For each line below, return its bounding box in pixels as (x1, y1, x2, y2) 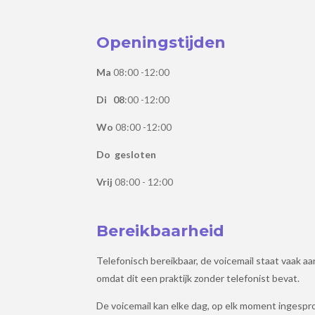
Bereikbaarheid (96, 221, 224, 240)
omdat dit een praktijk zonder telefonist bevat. (96, 272, 300, 284)
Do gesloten (96, 148, 156, 160)
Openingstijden (96, 32, 226, 52)
